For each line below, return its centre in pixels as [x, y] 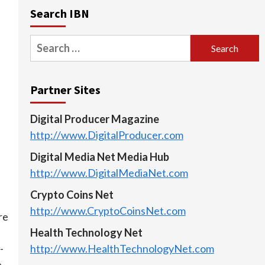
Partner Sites [65, 90]
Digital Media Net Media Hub [99, 157]
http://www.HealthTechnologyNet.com [122, 249]
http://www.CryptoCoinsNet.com [108, 211]
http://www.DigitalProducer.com [106, 135]
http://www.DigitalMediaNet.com [109, 173]
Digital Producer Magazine [94, 119]
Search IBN [59, 14]
